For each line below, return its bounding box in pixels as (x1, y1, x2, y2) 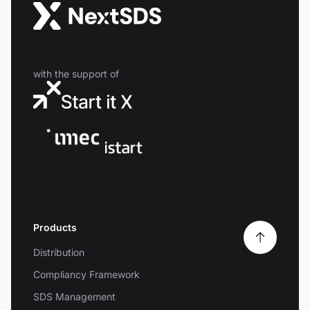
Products (33, 221, 77, 233)
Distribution (33, 246, 84, 258)
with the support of (33, 67, 119, 80)
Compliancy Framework (33, 268, 140, 280)
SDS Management (33, 290, 116, 302)
